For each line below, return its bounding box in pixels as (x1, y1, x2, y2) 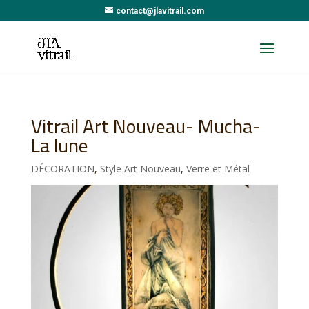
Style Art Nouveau (99, 162, 181, 175)
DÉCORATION (30, 162, 94, 175)
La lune (30, 128, 88, 163)
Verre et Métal (186, 162, 250, 175)
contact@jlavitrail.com (115, 6, 204, 16)
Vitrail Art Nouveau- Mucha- (30, 108, 261, 144)
